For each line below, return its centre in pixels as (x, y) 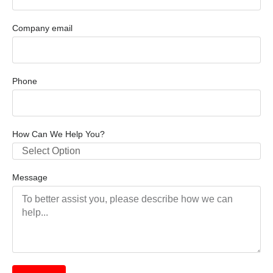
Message (30, 177)
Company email (42, 28)
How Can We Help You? (58, 134)
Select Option (51, 151)
